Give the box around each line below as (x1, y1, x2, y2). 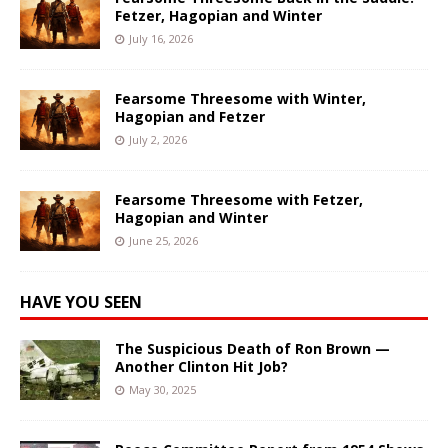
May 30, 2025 (129, 381, 196, 397)
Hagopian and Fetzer (115, 106, 265, 126)
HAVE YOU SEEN (20, 290, 142, 313)
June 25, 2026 (129, 232, 198, 248)
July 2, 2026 (129, 131, 187, 147)
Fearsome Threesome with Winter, (115, 88, 366, 108)
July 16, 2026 (129, 30, 193, 46)
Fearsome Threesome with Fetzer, (115, 189, 363, 209)
